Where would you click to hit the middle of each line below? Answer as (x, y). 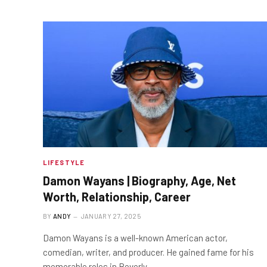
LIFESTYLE (64, 163)
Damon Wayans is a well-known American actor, (135, 238)
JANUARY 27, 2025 (111, 216)
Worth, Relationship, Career (117, 197)
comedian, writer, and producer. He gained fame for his (148, 252)
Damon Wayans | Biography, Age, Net (139, 181)
